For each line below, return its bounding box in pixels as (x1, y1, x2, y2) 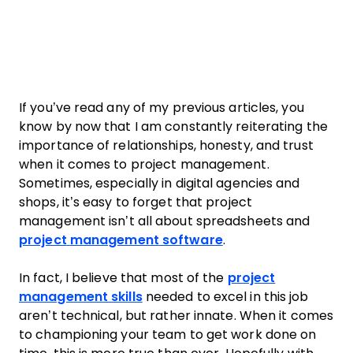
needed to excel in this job (142, 289, 309, 303)
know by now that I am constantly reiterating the (19, 119, 328, 133)
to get (186, 327, 232, 341)
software (158, 232, 223, 247)
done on (262, 327, 317, 341)
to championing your (19, 327, 152, 341)
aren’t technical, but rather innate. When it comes (19, 308, 333, 322)
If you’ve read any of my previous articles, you (19, 100, 304, 114)
